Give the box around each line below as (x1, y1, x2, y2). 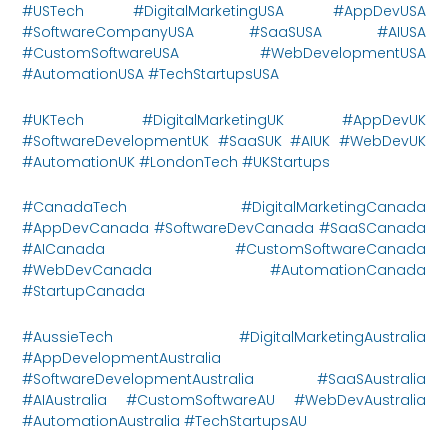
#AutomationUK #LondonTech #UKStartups (22, 151, 331, 172)
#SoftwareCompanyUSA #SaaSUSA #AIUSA (22, 22, 426, 43)
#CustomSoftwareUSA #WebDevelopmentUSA (22, 43, 426, 64)
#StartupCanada (22, 281, 146, 302)
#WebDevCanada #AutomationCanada (22, 260, 426, 281)
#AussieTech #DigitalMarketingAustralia (22, 326, 426, 347)
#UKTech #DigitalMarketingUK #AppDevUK (22, 109, 426, 130)
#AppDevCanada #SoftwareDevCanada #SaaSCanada (22, 218, 426, 239)
